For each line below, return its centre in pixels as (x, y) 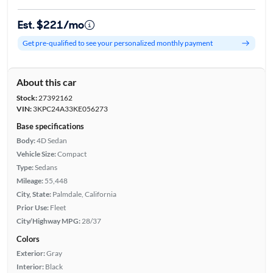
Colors (28, 239)
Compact (72, 154)
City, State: (34, 194)
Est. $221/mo (51, 25)
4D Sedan (51, 140)
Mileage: (30, 180)
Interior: (30, 266)
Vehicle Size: (36, 154)
